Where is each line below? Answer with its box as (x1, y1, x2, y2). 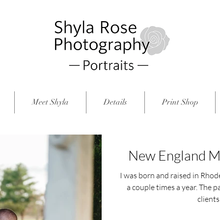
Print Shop (162, 97, 198, 107)
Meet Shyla (32, 97, 69, 107)
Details (104, 97, 127, 107)
